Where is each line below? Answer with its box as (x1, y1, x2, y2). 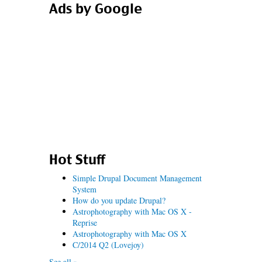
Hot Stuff (49, 151, 105, 168)
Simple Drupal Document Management (72, 173, 202, 184)
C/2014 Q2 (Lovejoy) (72, 239, 144, 250)
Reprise (72, 217, 97, 228)
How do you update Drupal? (72, 195, 166, 206)
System (72, 184, 96, 195)
